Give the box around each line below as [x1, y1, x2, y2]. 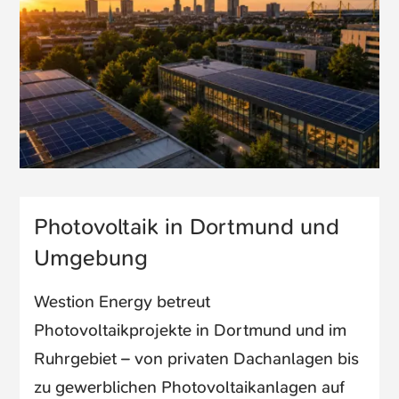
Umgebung [34, 242, 149, 273]
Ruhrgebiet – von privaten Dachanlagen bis [34, 346, 360, 370]
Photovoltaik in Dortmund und [34, 211, 340, 241]
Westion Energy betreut [34, 289, 211, 313]
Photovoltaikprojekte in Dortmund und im [34, 318, 347, 341]
